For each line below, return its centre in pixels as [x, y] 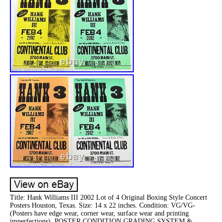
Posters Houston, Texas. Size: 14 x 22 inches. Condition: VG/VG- [103, 205]
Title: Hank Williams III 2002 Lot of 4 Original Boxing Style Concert [109, 197]
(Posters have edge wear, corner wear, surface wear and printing [99, 213]
